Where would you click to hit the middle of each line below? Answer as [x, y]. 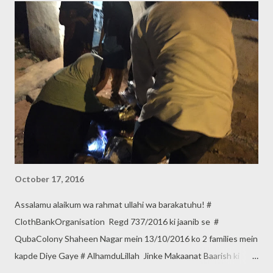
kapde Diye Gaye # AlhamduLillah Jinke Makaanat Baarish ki [127, 255]
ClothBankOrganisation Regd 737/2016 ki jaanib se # [117, 221]
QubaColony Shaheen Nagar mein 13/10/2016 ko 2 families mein [136, 238]
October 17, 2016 [49, 179]
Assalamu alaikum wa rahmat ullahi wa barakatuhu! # [113, 204]
